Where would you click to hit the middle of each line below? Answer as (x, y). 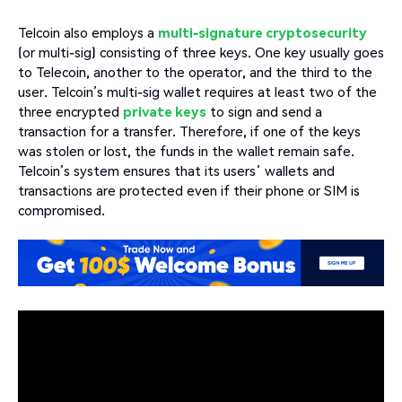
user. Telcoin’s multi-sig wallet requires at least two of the (197, 91)
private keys (165, 111)
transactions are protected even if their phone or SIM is (189, 190)
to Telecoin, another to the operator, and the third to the (195, 71)
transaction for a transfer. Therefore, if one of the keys (189, 131)
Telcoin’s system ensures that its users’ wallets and (176, 170)
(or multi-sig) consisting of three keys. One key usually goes (201, 52)
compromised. (61, 210)
